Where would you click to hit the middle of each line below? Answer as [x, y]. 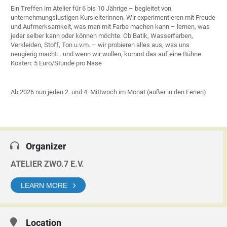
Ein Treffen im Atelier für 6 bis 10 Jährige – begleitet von [91, 9]
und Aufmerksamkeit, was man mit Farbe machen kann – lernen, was [110, 27]
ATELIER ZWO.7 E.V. [47, 164]
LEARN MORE [44, 185]
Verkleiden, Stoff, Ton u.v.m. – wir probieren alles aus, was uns [100, 45]
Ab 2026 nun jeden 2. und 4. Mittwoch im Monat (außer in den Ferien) [108, 92]
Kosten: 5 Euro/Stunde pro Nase [56, 63]
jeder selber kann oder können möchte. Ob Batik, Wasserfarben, [102, 36]
